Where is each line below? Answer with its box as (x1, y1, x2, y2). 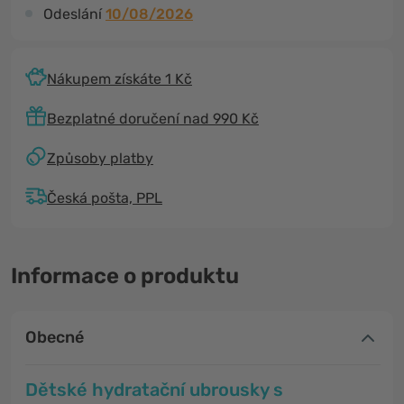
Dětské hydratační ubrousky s (25, 379, 283, 400)
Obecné (25, 327, 84, 347)
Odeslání (43, 5, 106, 23)
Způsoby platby (47, 149, 153, 167)
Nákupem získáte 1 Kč (47, 69, 192, 87)
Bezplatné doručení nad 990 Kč (47, 109, 259, 127)
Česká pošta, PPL (47, 188, 162, 207)
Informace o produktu (11, 263, 239, 289)
